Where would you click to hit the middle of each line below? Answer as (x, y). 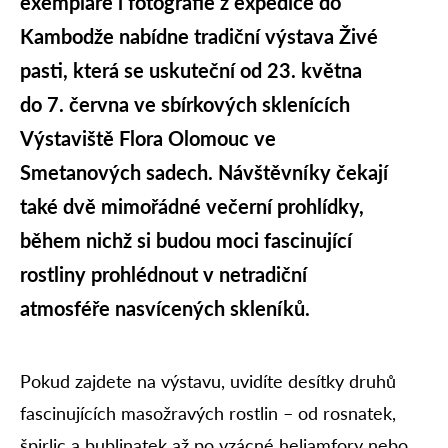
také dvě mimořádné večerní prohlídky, (192, 205)
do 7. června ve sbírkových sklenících (185, 103)
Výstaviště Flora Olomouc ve (148, 137)
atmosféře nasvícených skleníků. (165, 307)
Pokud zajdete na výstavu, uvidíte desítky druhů (208, 380)
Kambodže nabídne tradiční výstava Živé (199, 35)
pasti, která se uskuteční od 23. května (191, 69)
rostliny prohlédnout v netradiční (163, 273)
